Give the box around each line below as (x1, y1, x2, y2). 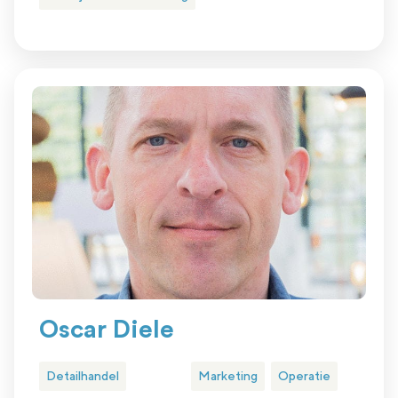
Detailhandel (46, 369, 119, 384)
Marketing (197, 369, 258, 384)
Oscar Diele (39, 317, 174, 343)
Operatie (277, 369, 330, 384)
